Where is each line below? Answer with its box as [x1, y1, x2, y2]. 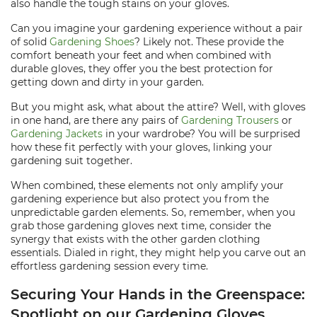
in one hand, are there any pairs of [11, 114, 181, 127]
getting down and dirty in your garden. [11, 76, 204, 88]
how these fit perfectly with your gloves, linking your [11, 141, 272, 154]
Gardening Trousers [181, 114, 279, 127]
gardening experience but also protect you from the [11, 192, 269, 205]
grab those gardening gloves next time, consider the [11, 219, 271, 232]
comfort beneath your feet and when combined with [11, 49, 271, 62]
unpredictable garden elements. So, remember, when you [11, 206, 295, 219]
